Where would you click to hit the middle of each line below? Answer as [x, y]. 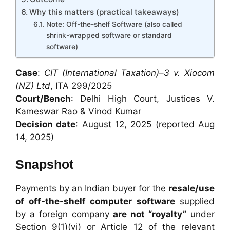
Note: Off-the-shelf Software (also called [114, 24]
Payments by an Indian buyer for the [92, 189]
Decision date [46, 124]
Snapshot [44, 165]
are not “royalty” [150, 214]
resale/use [191, 189]
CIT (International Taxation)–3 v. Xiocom [129, 73]
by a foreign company [64, 214]
